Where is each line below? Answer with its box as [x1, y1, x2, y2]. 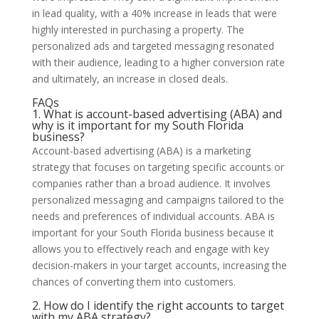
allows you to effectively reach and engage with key [31, 241, 269, 256]
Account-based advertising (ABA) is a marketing [31, 143, 251, 157]
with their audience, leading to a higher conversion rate [31, 55, 285, 69]
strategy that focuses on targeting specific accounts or [31, 159, 284, 174]
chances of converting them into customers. [31, 274, 236, 288]
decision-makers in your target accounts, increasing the [31, 258, 287, 272]
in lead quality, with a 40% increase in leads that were [31, 6, 277, 20]
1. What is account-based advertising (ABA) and [31, 105, 282, 122]
